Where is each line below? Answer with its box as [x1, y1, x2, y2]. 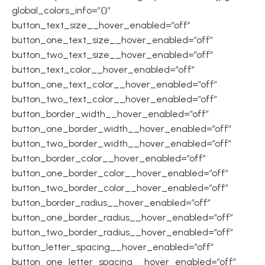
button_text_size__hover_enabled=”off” [12, 20, 190, 31]
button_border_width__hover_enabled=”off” [12, 108, 209, 119]
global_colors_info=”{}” [12, 5, 111, 16]
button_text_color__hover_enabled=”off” [12, 64, 195, 75]
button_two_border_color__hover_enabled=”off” [12, 182, 228, 193]
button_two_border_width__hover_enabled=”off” [12, 138, 231, 149]
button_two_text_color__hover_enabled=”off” [12, 93, 217, 105]
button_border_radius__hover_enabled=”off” [12, 197, 211, 208]
